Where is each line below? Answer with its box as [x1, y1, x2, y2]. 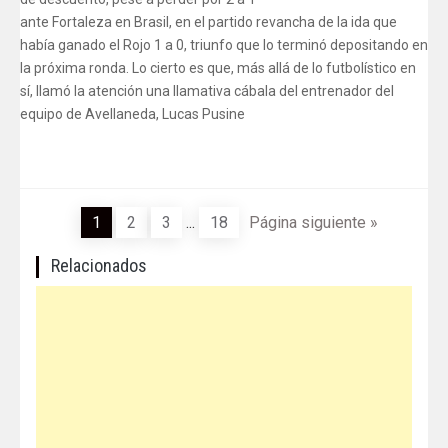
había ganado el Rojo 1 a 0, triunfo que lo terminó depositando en [20, 37, 428, 53]
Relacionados [51, 255, 147, 276]
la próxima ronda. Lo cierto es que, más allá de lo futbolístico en [20, 60, 416, 76]
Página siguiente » [248, 213, 378, 232]
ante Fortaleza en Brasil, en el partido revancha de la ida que [20, 14, 397, 30]
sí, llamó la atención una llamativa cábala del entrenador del [20, 83, 394, 99]
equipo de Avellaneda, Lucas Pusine [20, 106, 245, 122]
